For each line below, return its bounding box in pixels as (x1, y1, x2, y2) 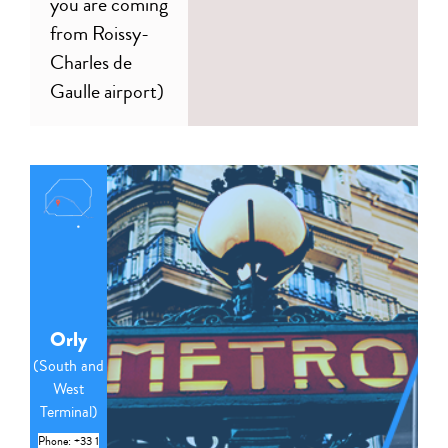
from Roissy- (50, 18, 149, 48)
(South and (33, 353, 104, 377)
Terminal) (39, 399, 98, 423)
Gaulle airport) (50, 76, 164, 106)
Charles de (50, 47, 132, 77)
